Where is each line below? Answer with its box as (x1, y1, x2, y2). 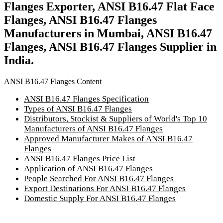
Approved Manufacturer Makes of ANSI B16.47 (24, 133, 193, 143)
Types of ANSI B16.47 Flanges (24, 104, 132, 113)
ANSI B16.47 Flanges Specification (24, 94, 149, 104)
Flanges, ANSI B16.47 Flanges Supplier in (4, 40, 217, 54)
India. (4, 54, 34, 67)
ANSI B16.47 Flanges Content (4, 77, 102, 86)
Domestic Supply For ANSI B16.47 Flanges (24, 193, 176, 203)
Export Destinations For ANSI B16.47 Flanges (24, 183, 186, 193)
